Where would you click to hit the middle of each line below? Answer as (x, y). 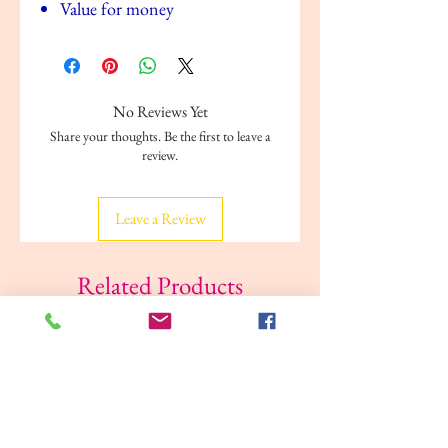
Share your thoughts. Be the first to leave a (160, 135)
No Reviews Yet (160, 111)
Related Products (160, 284)
